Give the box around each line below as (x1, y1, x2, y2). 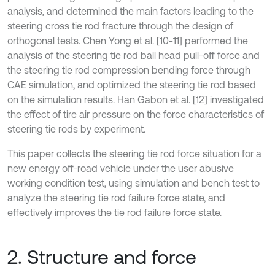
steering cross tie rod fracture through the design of (7, 20, 233, 31)
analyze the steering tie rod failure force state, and (7, 192, 225, 203)
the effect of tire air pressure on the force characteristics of (7, 109, 264, 120)
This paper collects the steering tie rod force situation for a (7, 148, 261, 159)
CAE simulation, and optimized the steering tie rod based (7, 79, 256, 90)
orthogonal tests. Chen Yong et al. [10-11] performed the (7, 35, 248, 46)
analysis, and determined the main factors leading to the (7, 6, 254, 17)
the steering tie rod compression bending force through (7, 64, 250, 76)
